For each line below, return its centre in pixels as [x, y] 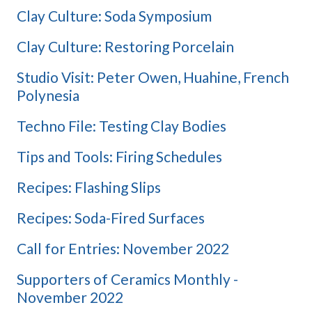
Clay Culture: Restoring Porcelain [125, 47]
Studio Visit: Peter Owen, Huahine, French [153, 77]
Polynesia [48, 95]
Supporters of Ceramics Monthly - [127, 279]
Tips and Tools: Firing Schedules [119, 157]
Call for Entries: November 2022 [123, 249]
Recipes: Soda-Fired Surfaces [111, 218]
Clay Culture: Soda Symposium [114, 16]
